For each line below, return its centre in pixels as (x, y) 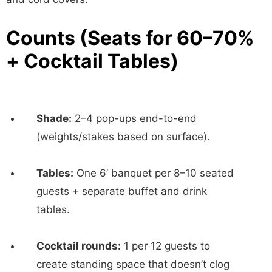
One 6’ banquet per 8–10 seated (154, 173)
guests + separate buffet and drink (122, 192)
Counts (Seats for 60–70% (130, 38)
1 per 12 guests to (165, 246)
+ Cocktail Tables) (92, 61)
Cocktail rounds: (79, 246)
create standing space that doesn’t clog (133, 264)
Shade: (54, 119)
